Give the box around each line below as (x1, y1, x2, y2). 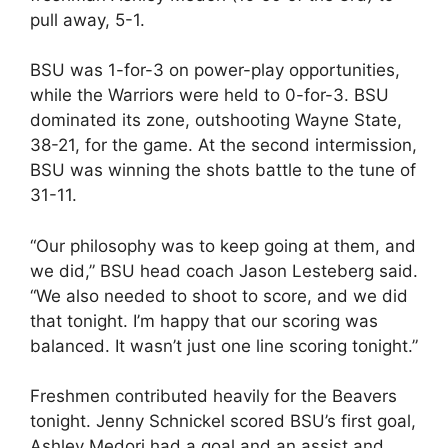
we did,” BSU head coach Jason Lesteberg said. (30, 260, 418, 281)
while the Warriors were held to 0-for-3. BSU (30, 85, 389, 105)
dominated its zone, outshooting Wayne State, (30, 110, 402, 130)
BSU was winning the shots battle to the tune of (30, 160, 416, 180)
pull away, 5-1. (30, 9, 145, 30)
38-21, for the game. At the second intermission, (30, 135, 417, 155)
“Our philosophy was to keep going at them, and (30, 235, 416, 256)
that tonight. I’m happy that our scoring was (30, 310, 378, 331)
